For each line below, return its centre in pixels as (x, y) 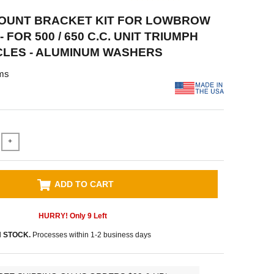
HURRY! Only (63, 216)
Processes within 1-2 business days (91, 235)
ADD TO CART (84, 184)
